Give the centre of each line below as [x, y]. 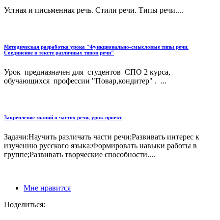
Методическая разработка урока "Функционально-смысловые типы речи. [96, 46]
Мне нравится [47, 188]
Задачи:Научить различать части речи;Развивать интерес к [102, 137]
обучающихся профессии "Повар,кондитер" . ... [85, 81]
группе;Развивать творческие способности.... [80, 154]
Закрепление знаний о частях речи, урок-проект [63, 117]
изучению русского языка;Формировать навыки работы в [100, 145]
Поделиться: [25, 204]
